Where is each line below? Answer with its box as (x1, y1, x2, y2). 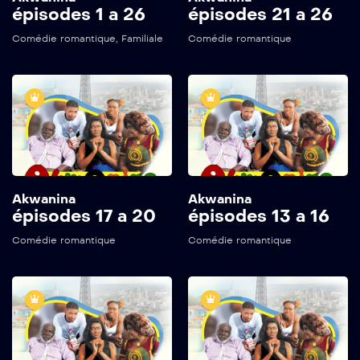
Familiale (121, 32, 163, 44)
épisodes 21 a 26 (188, 3, 333, 25)
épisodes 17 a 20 (12, 206, 156, 227)
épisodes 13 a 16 (188, 206, 329, 227)
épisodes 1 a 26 (12, 3, 145, 25)
